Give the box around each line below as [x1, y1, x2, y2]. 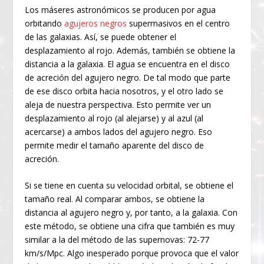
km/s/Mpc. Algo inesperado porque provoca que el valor [25, 247, 239, 259]
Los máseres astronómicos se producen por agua [25, 4, 216, 15]
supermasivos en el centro [127, 17, 230, 29]
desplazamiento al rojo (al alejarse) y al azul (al [25, 112, 204, 124]
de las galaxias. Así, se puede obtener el [25, 31, 177, 42]
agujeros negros [64, 17, 127, 29]
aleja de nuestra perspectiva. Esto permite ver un [25, 98, 212, 110]
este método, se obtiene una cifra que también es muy [25, 220, 235, 232]
